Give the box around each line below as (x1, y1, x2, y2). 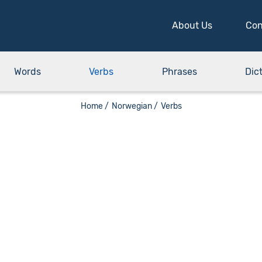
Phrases (161, 66, 197, 77)
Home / (80, 101, 109, 111)
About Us (172, 20, 212, 31)
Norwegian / (111, 101, 158, 111)
